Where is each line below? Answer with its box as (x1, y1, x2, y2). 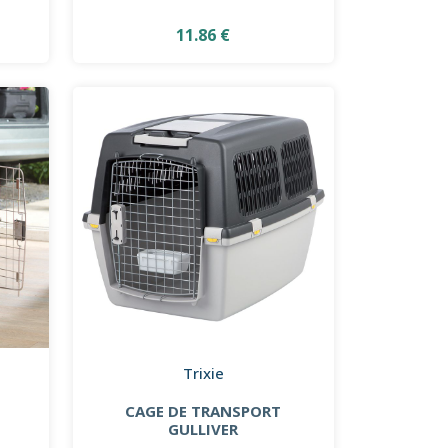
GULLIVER (168, 418, 239, 439)
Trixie (182, 362, 224, 383)
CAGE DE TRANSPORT (125, 400, 282, 421)
